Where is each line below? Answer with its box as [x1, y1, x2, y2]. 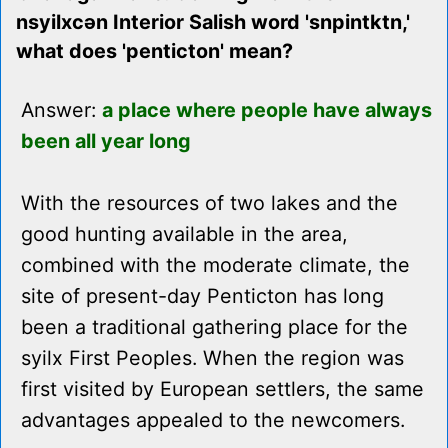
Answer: [21, 98, 102, 123]
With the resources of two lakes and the [21, 191, 398, 216]
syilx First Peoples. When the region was [21, 346, 404, 371]
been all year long [21, 129, 191, 154]
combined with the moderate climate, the [21, 253, 410, 278]
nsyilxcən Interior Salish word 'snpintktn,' [16, 10, 410, 35]
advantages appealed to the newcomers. [21, 408, 405, 433]
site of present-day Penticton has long [21, 284, 384, 309]
